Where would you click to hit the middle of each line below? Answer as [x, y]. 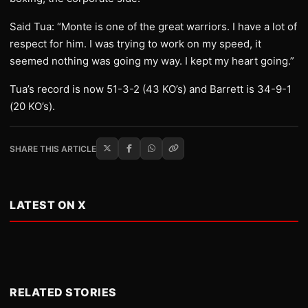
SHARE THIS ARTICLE [53, 148]
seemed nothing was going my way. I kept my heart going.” [152, 61]
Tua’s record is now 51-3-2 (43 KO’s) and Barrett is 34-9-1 [151, 89]
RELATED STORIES [63, 292]
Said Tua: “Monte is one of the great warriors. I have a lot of [153, 26]
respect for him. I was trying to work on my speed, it [135, 44]
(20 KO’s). [32, 106]
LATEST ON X [48, 205]
